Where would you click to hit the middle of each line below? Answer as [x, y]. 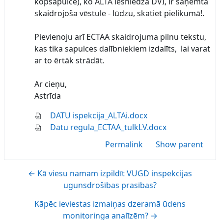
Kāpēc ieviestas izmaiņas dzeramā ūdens [110, 204]
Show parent [179, 144]
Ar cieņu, [51, 84]
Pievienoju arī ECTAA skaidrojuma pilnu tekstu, [120, 37]
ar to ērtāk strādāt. [69, 60]
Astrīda [48, 96]
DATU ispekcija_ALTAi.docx [98, 115]
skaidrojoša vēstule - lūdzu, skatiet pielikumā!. [119, 13]
